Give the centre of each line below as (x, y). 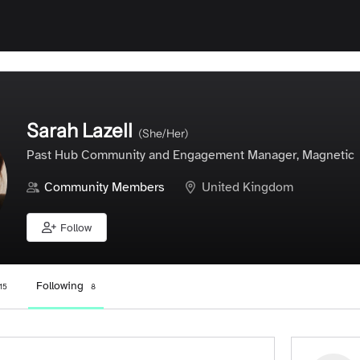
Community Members (104, 187)
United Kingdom (247, 187)
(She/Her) (164, 133)
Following (61, 286)
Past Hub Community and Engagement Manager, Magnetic (190, 155)
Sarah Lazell (80, 131)
